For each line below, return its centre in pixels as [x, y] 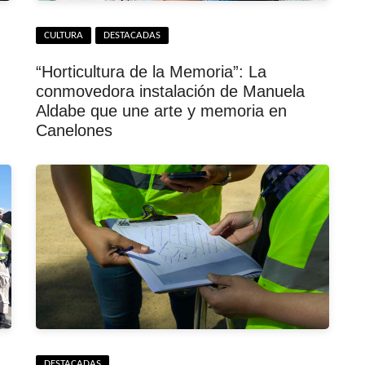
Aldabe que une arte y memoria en [161, 110]
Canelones [74, 130]
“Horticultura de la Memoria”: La [151, 71]
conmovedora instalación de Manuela [170, 91]
